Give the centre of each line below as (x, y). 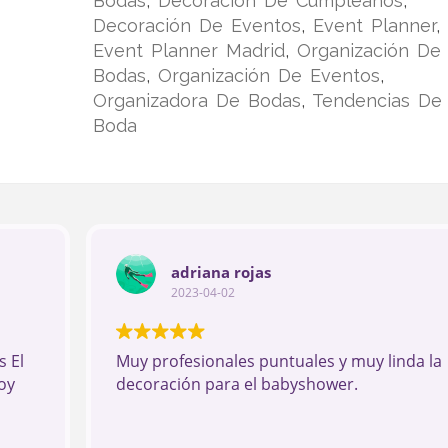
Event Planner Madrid (188, 51)
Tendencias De (376, 101)
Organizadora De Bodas (196, 101)
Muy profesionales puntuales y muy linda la (278, 361)
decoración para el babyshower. (236, 384)
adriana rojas (220, 271)
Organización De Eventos (268, 76)
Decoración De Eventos (196, 26)
